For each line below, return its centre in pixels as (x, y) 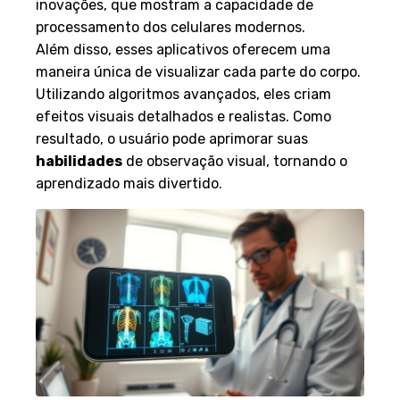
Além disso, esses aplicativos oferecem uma (183, 49)
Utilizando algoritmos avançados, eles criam (183, 94)
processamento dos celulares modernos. (171, 27)
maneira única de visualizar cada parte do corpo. (198, 71)
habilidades (79, 161)
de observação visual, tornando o (235, 161)
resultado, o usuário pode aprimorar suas (172, 138)
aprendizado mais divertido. (129, 183)
